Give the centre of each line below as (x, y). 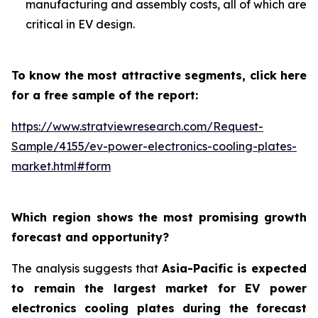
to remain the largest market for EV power (159, 288)
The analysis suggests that (87, 268)
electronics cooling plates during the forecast (159, 308)
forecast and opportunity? (90, 237)
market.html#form (61, 166)
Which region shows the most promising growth (159, 217)
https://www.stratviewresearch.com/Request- (137, 126)
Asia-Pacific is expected (234, 268)
